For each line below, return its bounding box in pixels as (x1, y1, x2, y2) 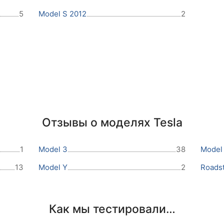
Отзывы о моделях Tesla (41, 115, 182, 129)
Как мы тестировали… (48, 201, 175, 216)
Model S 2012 (38, 8, 87, 18)
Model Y (38, 162, 68, 172)
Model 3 (38, 144, 68, 154)
